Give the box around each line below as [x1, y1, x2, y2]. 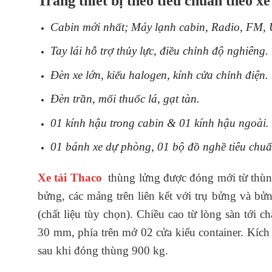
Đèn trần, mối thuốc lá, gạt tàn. [50, 92, 200, 106]
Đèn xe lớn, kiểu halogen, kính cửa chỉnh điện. [50, 68, 268, 81]
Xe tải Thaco [38, 171, 106, 185]
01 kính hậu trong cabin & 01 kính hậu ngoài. [50, 116, 269, 129]
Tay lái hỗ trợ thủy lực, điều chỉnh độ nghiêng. [50, 44, 268, 58]
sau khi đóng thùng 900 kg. [38, 244, 168, 257]
